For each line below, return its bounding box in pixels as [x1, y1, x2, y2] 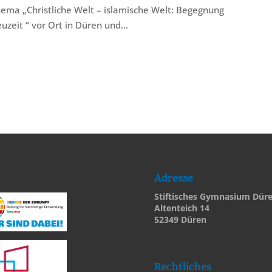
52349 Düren [154, 214, 206, 225]
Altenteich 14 [154, 202, 209, 214]
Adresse [154, 172, 193, 185]
